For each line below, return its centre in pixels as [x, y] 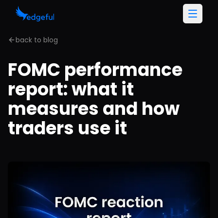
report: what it [71, 89]
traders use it [67, 128]
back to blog [37, 40]
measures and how [94, 109]
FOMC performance [95, 70]
